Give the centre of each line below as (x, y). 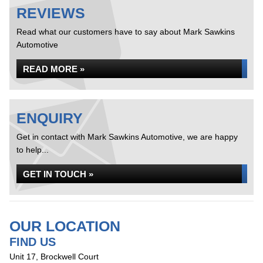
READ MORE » (54, 69)
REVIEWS (51, 13)
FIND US (33, 242)
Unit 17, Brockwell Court (54, 257)
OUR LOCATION (65, 226)
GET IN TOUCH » (58, 174)
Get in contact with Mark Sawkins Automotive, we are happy (127, 137)
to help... (33, 150)
